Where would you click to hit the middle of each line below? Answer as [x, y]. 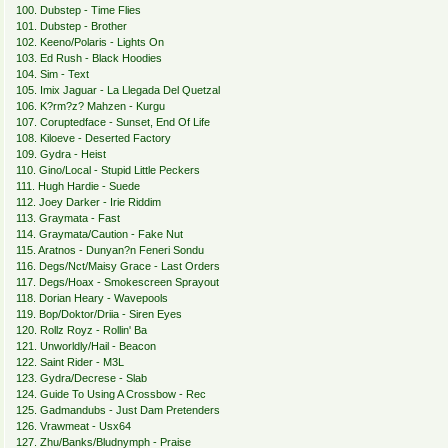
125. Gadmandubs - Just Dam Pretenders [117, 410]
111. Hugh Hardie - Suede [77, 186]
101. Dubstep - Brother [71, 26]
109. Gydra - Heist [60, 154]
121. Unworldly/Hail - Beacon [85, 346]
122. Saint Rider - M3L [69, 362]
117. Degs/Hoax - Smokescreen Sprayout [117, 282]
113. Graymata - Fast [67, 218]
